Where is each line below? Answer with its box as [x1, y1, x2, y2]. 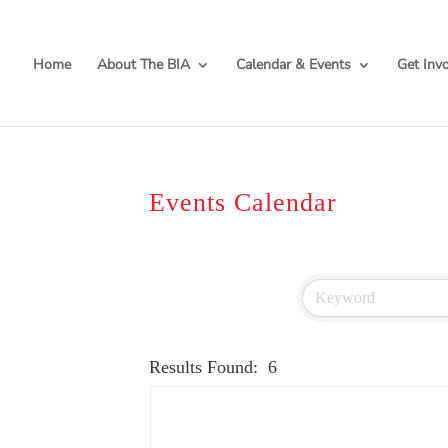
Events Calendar [149, 188, 338, 218]
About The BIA [97, 55, 191, 75]
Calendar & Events [236, 55, 352, 75]
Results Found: [149, 356, 259, 377]
